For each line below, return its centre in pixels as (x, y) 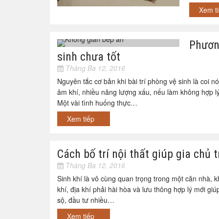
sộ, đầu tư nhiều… (86, 200)
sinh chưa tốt (89, 57)
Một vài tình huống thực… (97, 103)
